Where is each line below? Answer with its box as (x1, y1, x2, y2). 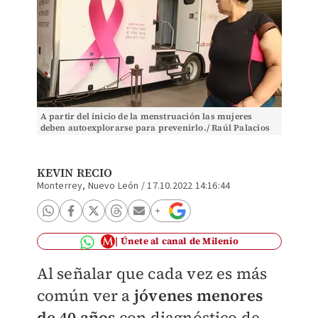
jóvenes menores (133, 285, 263, 306)
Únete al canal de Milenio (120, 235, 238, 247)
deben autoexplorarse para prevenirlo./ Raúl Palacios (40, 122, 270, 133)
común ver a (36, 285, 134, 306)
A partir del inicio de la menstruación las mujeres (40, 111, 253, 122)
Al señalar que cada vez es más (36, 263, 268, 284)
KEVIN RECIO (36, 165, 113, 180)
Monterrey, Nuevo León (36, 179, 139, 193)
